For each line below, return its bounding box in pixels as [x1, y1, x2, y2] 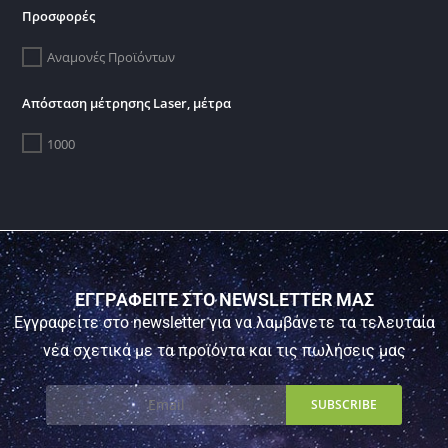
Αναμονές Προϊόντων [47, 48, 176, 67]
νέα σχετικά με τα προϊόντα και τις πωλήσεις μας [42, 340, 406, 360]
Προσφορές [22, 7, 96, 26]
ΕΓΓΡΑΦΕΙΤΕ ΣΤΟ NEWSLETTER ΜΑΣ [74, 288, 374, 310]
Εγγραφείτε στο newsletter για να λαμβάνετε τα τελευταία [13, 312, 435, 332]
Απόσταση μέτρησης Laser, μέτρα [22, 93, 232, 112]
